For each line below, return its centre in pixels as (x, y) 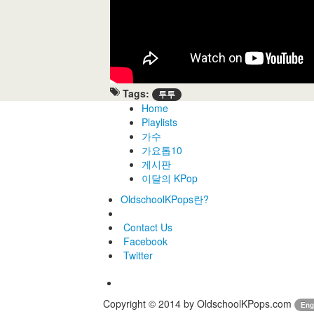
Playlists (159, 122)
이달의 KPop (170, 178)
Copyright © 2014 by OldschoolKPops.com (199, 303)
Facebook (145, 241)
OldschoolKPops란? (165, 199)
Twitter (138, 255)
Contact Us (148, 227)
